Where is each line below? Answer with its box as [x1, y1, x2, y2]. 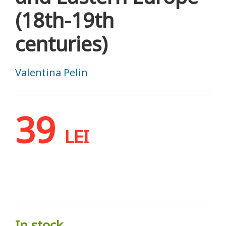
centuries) [15, 29, 107, 58]
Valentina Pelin [15, 65, 88, 79]
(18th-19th [15, 6, 114, 34]
